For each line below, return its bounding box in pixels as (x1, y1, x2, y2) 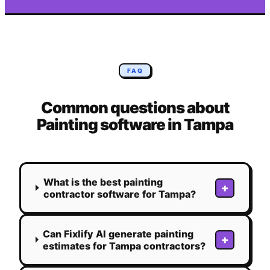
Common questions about (40, 98, 230, 117)
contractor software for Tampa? (43, 187, 196, 200)
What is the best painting (43, 175, 163, 188)
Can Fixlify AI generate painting (43, 227, 194, 240)
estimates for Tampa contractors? (43, 239, 206, 252)
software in (98, 115, 184, 134)
